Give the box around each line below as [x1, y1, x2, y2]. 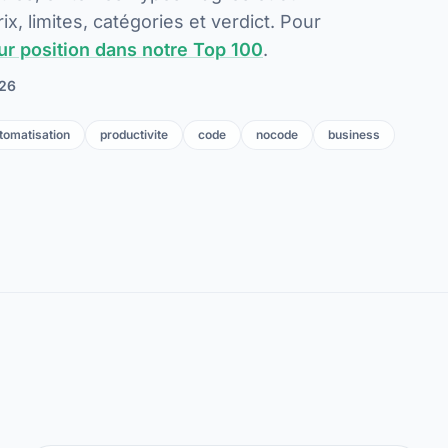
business [328, 127, 380, 142]
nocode [256, 127, 298, 142]
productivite [100, 127, 168, 142]
